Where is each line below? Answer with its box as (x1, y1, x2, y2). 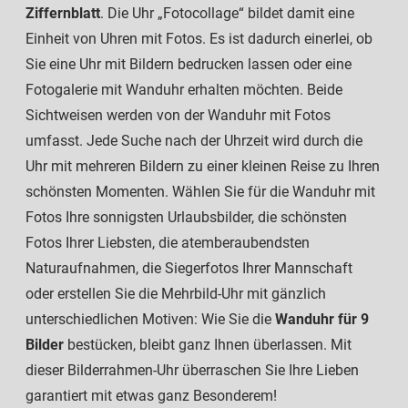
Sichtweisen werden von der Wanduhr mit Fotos (25, 106, 331, 124)
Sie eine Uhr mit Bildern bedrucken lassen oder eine (25, 55, 352, 73)
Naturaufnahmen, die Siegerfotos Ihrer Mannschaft (25, 259, 352, 277)
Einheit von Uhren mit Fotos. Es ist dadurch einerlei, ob (25, 29, 372, 47)
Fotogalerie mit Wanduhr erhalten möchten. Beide (25, 80, 342, 98)
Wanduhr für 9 (275, 310, 369, 328)
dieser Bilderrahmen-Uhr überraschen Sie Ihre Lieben (25, 361, 359, 379)
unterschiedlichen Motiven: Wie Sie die (25, 310, 275, 328)
